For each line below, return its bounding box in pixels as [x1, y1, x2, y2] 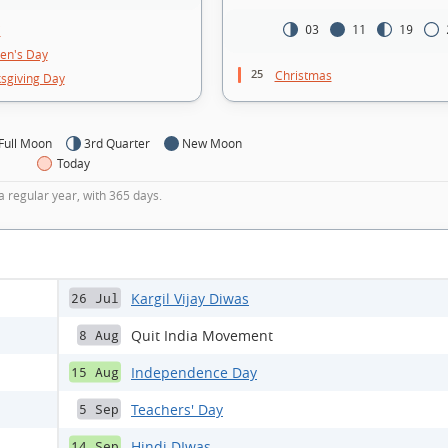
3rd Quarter [84, 134, 150, 151]
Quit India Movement [131, 325, 273, 345]
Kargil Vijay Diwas [131, 288, 249, 308]
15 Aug [71, 364, 119, 380]
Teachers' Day [131, 399, 223, 419]
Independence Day [131, 362, 257, 382]
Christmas [274, 67, 332, 84]
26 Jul [71, 290, 119, 306]
